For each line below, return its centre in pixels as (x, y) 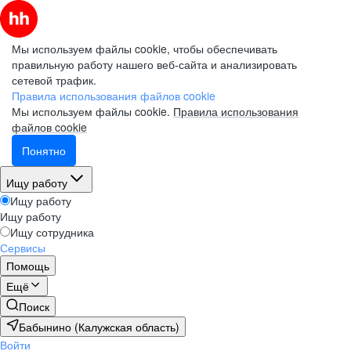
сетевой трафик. (54, 80)
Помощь (28, 266)
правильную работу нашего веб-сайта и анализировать (154, 64)
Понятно (44, 150)
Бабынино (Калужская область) (99, 327)
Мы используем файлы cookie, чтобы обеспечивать (145, 49)
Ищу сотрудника (52, 232)
